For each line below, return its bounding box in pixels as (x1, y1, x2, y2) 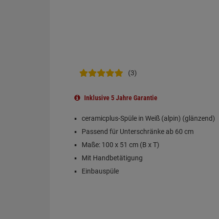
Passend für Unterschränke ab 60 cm (82, 128, 194, 135)
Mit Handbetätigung (82, 154, 143, 162)
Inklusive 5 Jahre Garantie (83, 94, 157, 102)
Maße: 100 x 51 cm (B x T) (82, 141, 159, 149)
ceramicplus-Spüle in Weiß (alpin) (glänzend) (82, 114, 215, 122)
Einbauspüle (82, 167, 119, 175)
